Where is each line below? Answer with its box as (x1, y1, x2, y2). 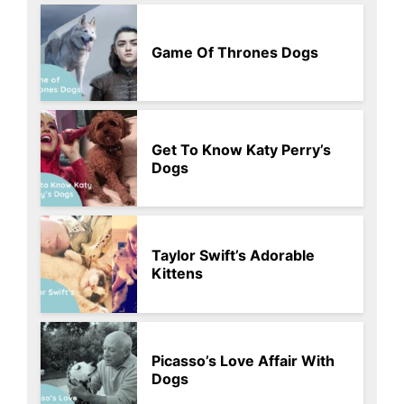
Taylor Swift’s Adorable (151, 245, 316, 264)
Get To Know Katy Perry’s (151, 140, 332, 159)
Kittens (151, 263, 204, 282)
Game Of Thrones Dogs (151, 43, 319, 62)
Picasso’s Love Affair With (151, 352, 335, 371)
